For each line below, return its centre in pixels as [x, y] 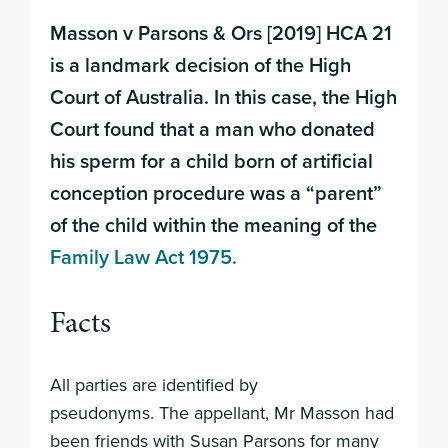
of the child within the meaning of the [213, 224]
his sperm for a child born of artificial [211, 160]
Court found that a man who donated [212, 128]
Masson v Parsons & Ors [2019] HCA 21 [221, 32]
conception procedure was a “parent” [216, 192]
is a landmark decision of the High [200, 64]
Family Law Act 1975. [143, 256]
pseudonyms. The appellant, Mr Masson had [222, 412]
